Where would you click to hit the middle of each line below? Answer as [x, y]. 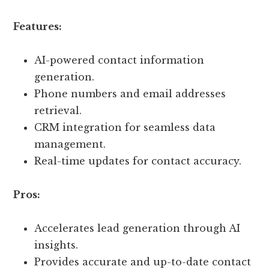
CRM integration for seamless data [125, 128]
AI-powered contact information [119, 60]
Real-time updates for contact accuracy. [138, 161]
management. [70, 144]
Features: [38, 27]
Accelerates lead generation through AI [138, 228]
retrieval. [58, 111]
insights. [56, 245]
